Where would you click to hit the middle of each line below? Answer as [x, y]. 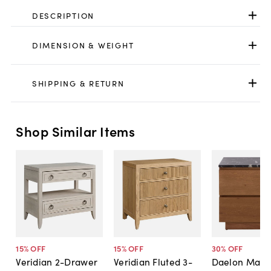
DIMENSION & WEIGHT [83, 45]
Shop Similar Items [76, 131]
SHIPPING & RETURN [78, 83]
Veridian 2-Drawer [57, 261]
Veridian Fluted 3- [153, 261]
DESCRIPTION [63, 15]
